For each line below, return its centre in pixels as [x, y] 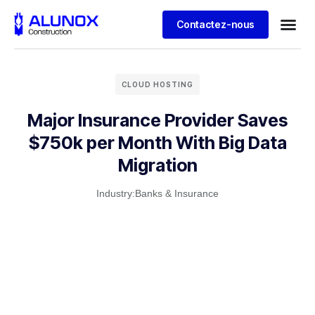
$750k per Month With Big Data [157, 143]
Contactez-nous [215, 24]
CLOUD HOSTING [157, 84]
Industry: [116, 193]
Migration [157, 165]
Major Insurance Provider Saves [157, 120]
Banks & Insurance [177, 193]
